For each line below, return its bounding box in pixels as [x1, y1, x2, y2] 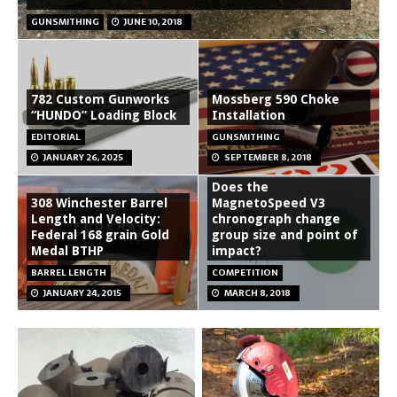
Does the [212, 179, 269, 194]
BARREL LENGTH [31, 264, 106, 280]
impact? [212, 243, 261, 258]
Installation [212, 107, 285, 122]
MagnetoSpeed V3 [212, 195, 325, 210]
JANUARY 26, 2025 [43, 149, 123, 165]
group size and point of [212, 227, 358, 242]
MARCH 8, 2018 [224, 284, 291, 300]
